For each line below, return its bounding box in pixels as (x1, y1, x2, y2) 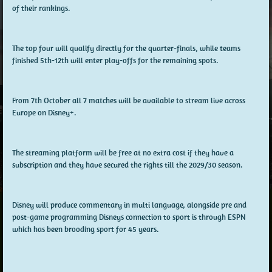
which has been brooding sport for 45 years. (12, 223, 159, 234)
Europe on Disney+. (12, 107, 76, 118)
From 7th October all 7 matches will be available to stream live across (12, 95, 245, 106)
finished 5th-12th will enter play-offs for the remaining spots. (12, 55, 219, 66)
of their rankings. (12, 2, 70, 13)
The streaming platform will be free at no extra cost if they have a (12, 147, 234, 158)
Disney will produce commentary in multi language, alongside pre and (12, 199, 246, 210)
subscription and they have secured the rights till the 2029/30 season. (12, 159, 243, 170)
